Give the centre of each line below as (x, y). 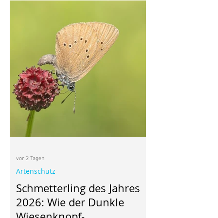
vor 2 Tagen (30, 158)
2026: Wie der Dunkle (70, 202)
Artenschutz (36, 171)
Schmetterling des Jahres (78, 188)
